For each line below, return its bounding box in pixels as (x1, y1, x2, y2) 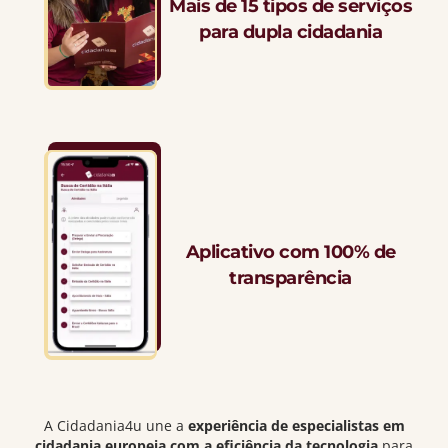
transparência (229, 266, 352, 289)
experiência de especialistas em (187, 415, 405, 435)
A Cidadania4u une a (43, 415, 188, 435)
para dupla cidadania (199, 20, 382, 43)
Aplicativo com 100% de (185, 240, 396, 263)
